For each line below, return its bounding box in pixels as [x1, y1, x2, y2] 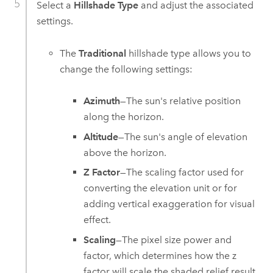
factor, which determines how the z [83, 249, 236, 261]
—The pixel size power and [115, 233, 232, 246]
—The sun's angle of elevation [118, 130, 247, 143]
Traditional [79, 47, 127, 59]
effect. [83, 214, 111, 226]
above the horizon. [83, 146, 166, 158]
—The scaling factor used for [119, 166, 244, 179]
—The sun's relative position [119, 95, 241, 107]
